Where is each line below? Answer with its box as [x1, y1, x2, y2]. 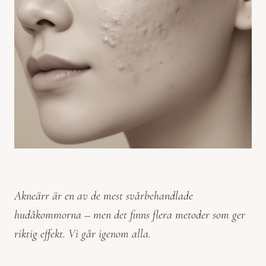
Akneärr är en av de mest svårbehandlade [14, 188, 193, 203]
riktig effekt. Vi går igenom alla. [14, 226, 151, 241]
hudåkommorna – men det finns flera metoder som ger [14, 207, 245, 222]
